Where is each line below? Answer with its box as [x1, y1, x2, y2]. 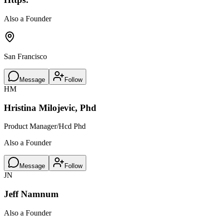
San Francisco [4, 52, 47, 61]
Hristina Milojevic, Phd [4, 102, 96, 113]
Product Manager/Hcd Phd [4, 122, 86, 131]
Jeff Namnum [4, 189, 59, 200]
